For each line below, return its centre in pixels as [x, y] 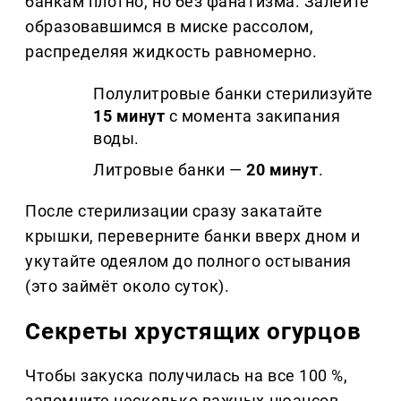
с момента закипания [253, 115]
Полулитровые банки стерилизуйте [233, 93]
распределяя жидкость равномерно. [171, 51]
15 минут [129, 115]
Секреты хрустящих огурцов [193, 331]
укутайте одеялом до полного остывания [188, 260]
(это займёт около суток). [128, 286]
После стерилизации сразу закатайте [174, 210]
